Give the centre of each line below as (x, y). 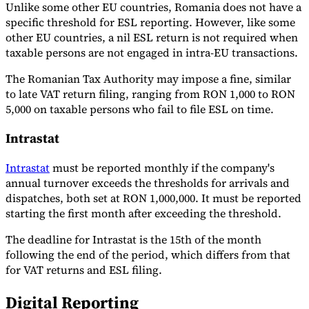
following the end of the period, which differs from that (148, 254)
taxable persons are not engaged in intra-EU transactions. (152, 53)
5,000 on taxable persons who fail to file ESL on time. (140, 109)
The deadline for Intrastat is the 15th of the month (133, 239)
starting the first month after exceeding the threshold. (145, 213)
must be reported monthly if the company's (162, 167)
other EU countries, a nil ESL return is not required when (152, 38)
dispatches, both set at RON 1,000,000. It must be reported (153, 198)
